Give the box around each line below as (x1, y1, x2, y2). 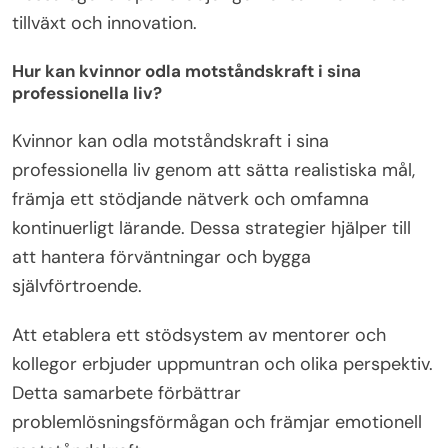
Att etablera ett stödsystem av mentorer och (12, 322, 386, 347)
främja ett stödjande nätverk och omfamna (12, 186, 369, 211)
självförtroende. (12, 273, 142, 298)
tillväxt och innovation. (12, 10, 197, 35)
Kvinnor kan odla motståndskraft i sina (12, 128, 329, 153)
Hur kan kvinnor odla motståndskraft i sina (12, 60, 361, 83)
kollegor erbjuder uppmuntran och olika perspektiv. (12, 351, 433, 376)
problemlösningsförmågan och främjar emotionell (12, 409, 422, 434)
